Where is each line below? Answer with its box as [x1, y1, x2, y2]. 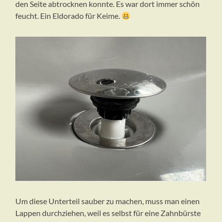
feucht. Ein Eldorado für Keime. [15, 11, 122, 21]
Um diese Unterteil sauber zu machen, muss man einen [15, 196, 200, 206]
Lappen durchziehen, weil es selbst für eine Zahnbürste [15, 208, 201, 218]
